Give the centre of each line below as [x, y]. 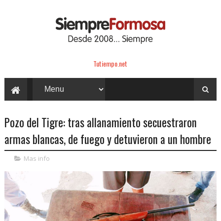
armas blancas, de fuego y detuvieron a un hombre [108, 139]
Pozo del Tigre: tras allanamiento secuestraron [100, 122]
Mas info [37, 158]
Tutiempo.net [110, 63]
